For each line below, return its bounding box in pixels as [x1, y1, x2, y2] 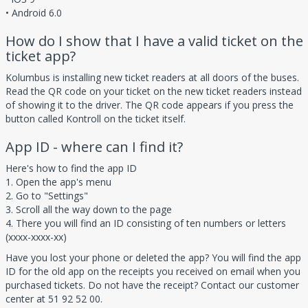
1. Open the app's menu [5, 175, 111, 189]
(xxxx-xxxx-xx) [5, 230, 67, 244]
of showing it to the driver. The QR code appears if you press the [5, 98, 294, 112]
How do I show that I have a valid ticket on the [5, 32, 303, 51]
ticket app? [5, 47, 76, 66]
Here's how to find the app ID [5, 162, 137, 175]
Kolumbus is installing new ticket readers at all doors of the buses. [5, 71, 299, 85]
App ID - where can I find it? [5, 137, 183, 157]
